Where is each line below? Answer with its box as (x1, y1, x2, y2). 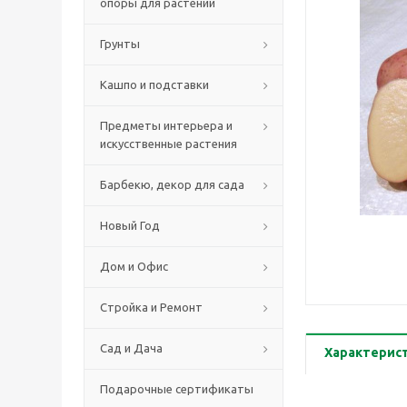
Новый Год (100, 219, 160, 232)
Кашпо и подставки (100, 78, 209, 91)
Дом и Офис (100, 260, 168, 273)
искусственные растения (100, 137, 237, 150)
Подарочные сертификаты (100, 382, 253, 395)
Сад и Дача (100, 342, 163, 354)
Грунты (100, 37, 140, 50)
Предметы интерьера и (100, 119, 233, 132)
